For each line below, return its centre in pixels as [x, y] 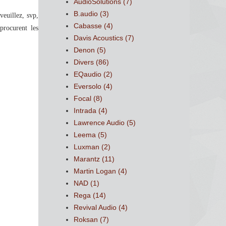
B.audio [86, 13]
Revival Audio [95, 207]
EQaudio [88, 74]
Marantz [87, 159]
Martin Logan [95, 171]
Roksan [86, 219]
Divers [84, 62]
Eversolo [88, 86]
